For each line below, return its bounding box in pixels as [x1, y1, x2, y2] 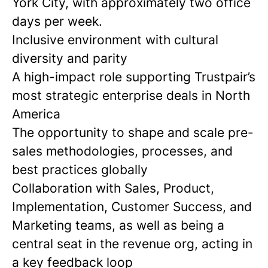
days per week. [12, 14, 102, 29]
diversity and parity [12, 51, 127, 66]
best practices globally [12, 162, 148, 177]
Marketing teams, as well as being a [12, 218, 224, 233]
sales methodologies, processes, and [12, 144, 233, 159]
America [12, 106, 60, 121]
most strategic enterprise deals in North [12, 88, 250, 103]
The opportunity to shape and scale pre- [12, 125, 254, 140]
